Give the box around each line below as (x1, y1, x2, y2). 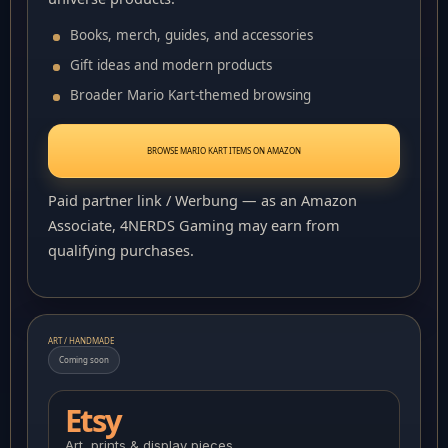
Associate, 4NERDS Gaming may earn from (48, 215, 340, 235)
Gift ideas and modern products (70, 56, 272, 74)
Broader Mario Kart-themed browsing (70, 86, 311, 104)
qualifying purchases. (48, 240, 194, 260)
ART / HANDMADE (48, 335, 114, 346)
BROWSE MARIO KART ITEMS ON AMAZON (147, 145, 301, 156)
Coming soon (59, 354, 109, 365)
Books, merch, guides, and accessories (70, 26, 313, 44)
